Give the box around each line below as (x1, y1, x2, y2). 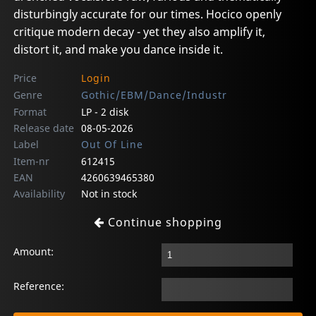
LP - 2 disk (80, 104, 128, 119)
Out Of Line (80, 137, 143, 151)
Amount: (13, 244, 54, 258)
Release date (13, 121, 75, 135)
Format (13, 104, 47, 119)
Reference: (13, 279, 65, 293)
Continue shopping (104, 214, 222, 230)
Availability (13, 186, 66, 200)
